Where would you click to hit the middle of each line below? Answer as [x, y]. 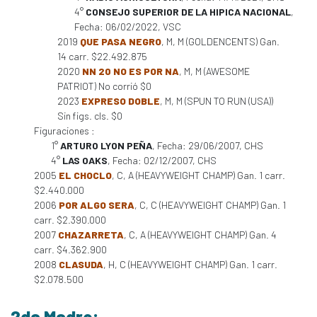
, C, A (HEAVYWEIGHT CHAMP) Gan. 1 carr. [198, 175]
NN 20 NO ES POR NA [131, 71]
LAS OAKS [85, 160]
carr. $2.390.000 [70, 220]
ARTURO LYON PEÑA [106, 145]
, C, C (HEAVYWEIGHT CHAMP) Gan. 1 [210, 205]
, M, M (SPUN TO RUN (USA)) [217, 101]
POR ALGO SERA [97, 205]
